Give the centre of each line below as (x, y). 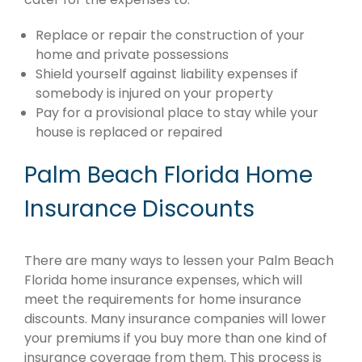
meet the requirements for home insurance (163, 300)
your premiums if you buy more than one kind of (176, 339)
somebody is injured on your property (154, 94)
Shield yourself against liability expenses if (167, 74)
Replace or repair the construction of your (170, 36)
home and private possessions (132, 55)
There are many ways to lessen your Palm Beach (179, 261)
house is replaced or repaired (129, 133)
